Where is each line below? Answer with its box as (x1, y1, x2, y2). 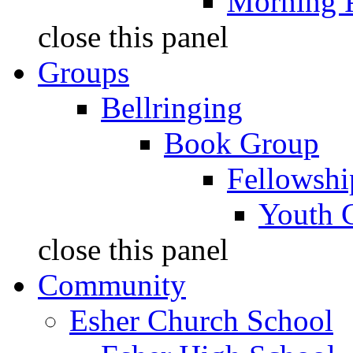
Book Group (164, 126, 319, 160)
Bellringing (101, 91, 243, 124)
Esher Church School (69, 303, 333, 337)
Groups (38, 55, 129, 89)
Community (38, 268, 186, 302)
